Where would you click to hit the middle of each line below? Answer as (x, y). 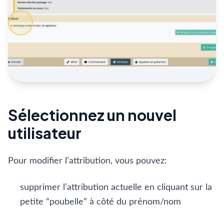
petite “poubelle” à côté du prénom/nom (100, 202)
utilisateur (45, 133)
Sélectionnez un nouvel (92, 115)
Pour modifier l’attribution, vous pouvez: (87, 161)
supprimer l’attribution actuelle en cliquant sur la (116, 187)
